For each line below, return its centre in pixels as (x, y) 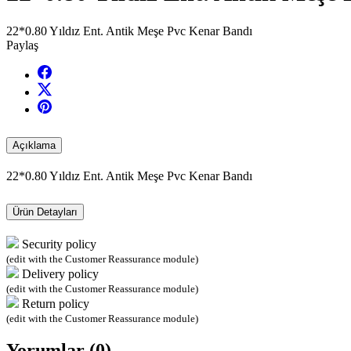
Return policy (56, 303)
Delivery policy (60, 273)
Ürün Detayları (45, 212)
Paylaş (22, 45)
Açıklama (34, 145)
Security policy (59, 244)
